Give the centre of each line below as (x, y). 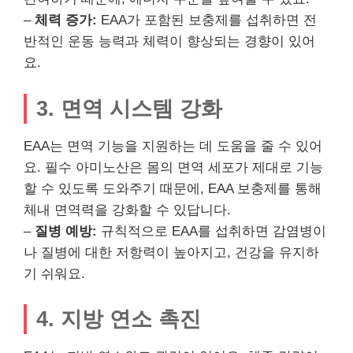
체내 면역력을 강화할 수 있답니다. (127, 210)
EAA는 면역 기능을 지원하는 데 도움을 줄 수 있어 (173, 146)
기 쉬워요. (54, 273)
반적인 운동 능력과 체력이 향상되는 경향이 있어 (169, 42)
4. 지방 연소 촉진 (119, 319)
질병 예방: (66, 231)
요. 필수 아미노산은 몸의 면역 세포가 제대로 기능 (173, 167)
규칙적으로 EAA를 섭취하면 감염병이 (212, 231)
